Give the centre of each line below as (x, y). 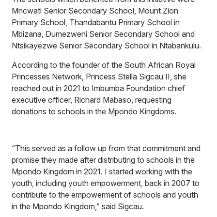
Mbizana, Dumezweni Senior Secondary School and (103, 34)
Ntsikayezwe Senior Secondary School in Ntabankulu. (106, 46)
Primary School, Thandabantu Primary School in (96, 22)
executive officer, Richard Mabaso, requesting (92, 100)
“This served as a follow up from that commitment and (106, 148)
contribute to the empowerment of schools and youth (105, 195)
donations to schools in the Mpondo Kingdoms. (94, 111)
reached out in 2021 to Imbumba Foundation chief (98, 88)
